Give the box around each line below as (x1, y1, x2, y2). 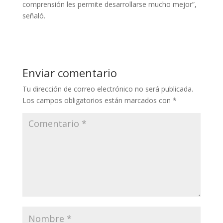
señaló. (22, 11, 45, 21)
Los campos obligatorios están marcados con (22, 96, 173, 106)
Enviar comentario (22, 65, 117, 81)
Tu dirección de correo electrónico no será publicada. (22, 84, 193, 94)
